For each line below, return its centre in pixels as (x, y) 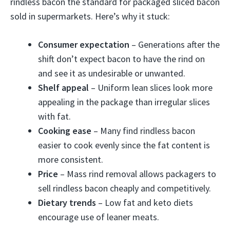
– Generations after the (175, 44)
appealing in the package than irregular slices (124, 102)
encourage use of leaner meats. (99, 217)
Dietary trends (67, 203)
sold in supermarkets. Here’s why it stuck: (90, 16)
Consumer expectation (84, 44)
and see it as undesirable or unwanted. (112, 73)
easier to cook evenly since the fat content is (124, 145)
